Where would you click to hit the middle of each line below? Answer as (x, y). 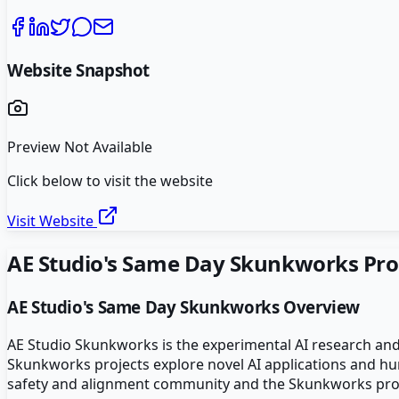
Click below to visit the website (110, 181)
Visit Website (52, 221)
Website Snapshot (79, 69)
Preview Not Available (80, 147)
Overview (320, 307)
